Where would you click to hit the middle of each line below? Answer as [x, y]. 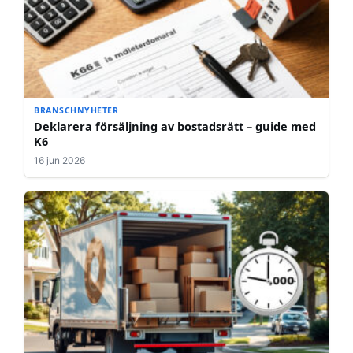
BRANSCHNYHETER [76, 111]
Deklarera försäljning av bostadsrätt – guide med [175, 126]
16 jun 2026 [59, 161]
